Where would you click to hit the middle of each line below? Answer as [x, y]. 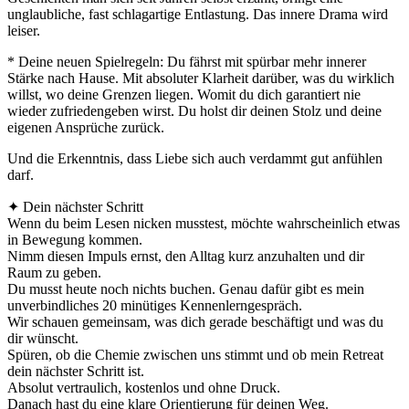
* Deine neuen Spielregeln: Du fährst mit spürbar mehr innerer [187, 61]
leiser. [24, 30]
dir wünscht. [43, 338]
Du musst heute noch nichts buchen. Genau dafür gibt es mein [186, 288]
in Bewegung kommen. [75, 239]
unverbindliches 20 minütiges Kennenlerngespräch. [155, 305]
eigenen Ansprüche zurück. [86, 127]
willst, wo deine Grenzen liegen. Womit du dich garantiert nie [184, 94]
